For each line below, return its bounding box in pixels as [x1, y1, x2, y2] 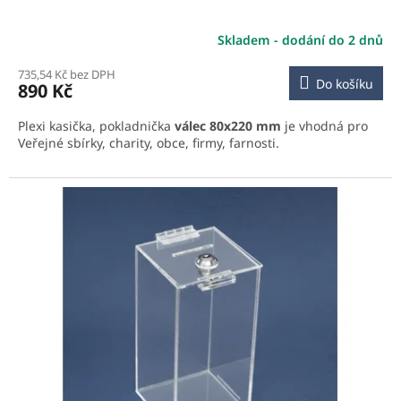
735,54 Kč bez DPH [18, 65, 115, 82]
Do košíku [316, 74, 373, 92]
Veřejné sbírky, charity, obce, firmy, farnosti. [18, 133, 279, 151]
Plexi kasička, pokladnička [18, 116, 175, 134]
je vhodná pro [281, 116, 368, 134]
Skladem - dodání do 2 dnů [218, 31, 383, 49]
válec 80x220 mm [175, 116, 281, 134]
